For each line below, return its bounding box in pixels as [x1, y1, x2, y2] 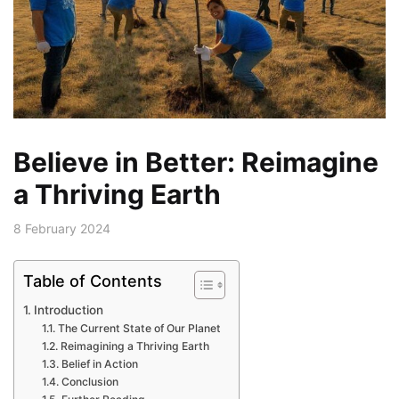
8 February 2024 [13, 221, 110, 237]
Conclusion [61, 374, 118, 388]
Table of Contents [23, 271, 162, 290]
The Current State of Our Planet [57, 321, 221, 335]
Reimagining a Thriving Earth [60, 338, 209, 353]
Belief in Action [61, 356, 138, 370]
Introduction [33, 302, 103, 317]
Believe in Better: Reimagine [13, 146, 379, 179]
